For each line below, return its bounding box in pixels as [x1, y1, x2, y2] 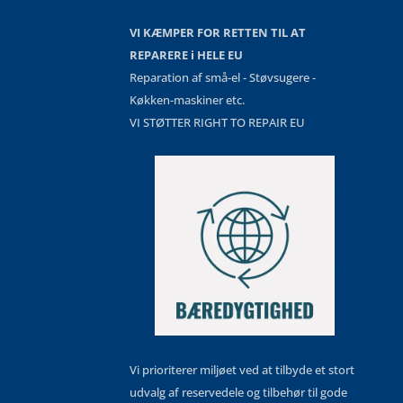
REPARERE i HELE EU [130, 47, 243, 64]
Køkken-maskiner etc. [130, 92, 245, 109]
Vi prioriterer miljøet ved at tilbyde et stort [130, 362, 354, 379]
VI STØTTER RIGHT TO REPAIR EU [130, 114, 305, 131]
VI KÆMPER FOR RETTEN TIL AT [130, 24, 306, 41]
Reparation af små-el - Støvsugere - [130, 69, 316, 86]
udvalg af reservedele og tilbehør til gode [130, 384, 347, 401]
